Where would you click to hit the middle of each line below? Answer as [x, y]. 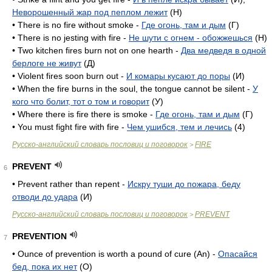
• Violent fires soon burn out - [69, 76]
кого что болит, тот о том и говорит [81, 101]
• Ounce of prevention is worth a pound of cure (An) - [115, 254]
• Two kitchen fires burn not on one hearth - [97, 50]
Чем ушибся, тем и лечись [179, 127]
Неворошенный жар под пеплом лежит [90, 12]
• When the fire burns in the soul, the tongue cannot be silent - [132, 89]
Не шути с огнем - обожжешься [191, 38]
